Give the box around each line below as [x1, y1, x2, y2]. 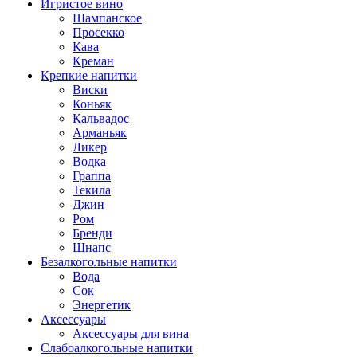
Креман [73, 54, 114, 68]
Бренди [73, 226, 112, 240]
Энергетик [73, 298, 131, 312]
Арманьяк [73, 126, 127, 139]
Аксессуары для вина [73, 327, 189, 340]
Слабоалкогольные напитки [41, 341, 193, 355]
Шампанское [73, 11, 142, 25]
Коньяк [73, 97, 112, 111]
